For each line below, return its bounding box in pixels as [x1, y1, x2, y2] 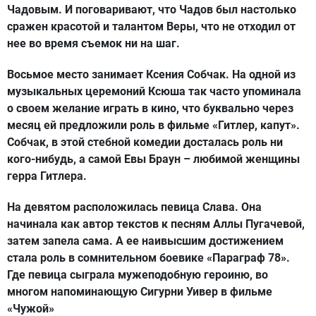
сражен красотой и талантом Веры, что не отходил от [7, 20, 296, 34]
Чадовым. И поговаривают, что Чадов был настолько [7, 3, 296, 17]
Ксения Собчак [146, 68, 226, 82]
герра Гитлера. [7, 169, 87, 183]
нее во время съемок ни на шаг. [7, 37, 180, 51]
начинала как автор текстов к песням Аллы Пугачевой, [7, 217, 305, 231]
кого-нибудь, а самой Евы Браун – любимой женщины [7, 152, 300, 166]
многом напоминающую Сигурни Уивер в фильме [7, 285, 272, 299]
